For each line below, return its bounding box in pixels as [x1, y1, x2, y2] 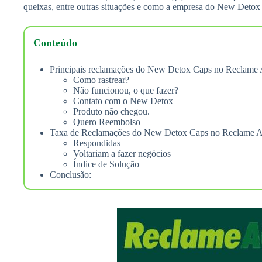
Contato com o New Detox [73, 95, 173, 106]
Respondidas [73, 137, 120, 148]
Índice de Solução [73, 158, 139, 169]
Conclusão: [50, 169, 91, 180]
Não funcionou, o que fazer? [73, 85, 178, 95]
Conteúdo [33, 37, 77, 49]
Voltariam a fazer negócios [73, 148, 171, 158]
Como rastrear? [73, 74, 129, 85]
